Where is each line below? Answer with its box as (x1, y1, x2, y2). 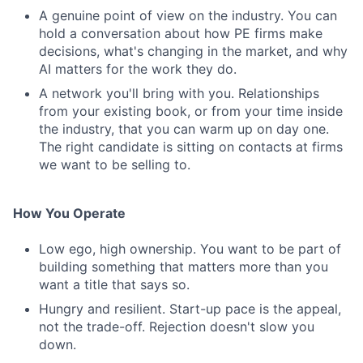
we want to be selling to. (39, 156, 190, 173)
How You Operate (13, 205, 126, 221)
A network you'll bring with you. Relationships (39, 85, 319, 101)
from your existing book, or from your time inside (39, 103, 343, 119)
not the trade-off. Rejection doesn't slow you (39, 318, 314, 335)
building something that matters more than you (39, 258, 328, 275)
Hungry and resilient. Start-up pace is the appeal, (39, 301, 341, 317)
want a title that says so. (39, 276, 190, 293)
